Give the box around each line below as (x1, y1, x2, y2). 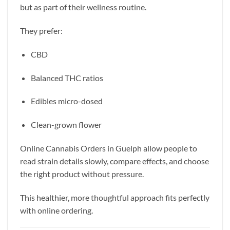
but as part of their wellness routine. (20, 2, 146, 12)
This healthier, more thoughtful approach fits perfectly (20, 192, 209, 202)
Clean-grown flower (30, 120, 102, 130)
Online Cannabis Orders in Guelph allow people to (20, 143, 197, 153)
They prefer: (20, 25, 63, 35)
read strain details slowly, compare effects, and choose (20, 156, 209, 166)
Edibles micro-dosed (30, 96, 103, 106)
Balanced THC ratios (30, 72, 103, 83)
